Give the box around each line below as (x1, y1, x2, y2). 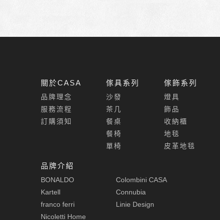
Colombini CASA (115, 176, 167, 184)
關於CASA (40, 79, 82, 87)
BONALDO (40, 176, 74, 184)
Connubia (115, 188, 146, 196)
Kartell (40, 188, 60, 196)
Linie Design (115, 200, 154, 208)
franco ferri (40, 200, 75, 208)
